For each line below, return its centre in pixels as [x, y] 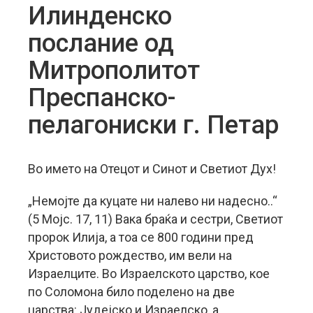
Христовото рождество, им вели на [130, 255]
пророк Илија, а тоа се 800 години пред [141, 237]
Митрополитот [114, 71]
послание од [101, 43]
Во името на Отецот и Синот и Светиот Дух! [152, 169]
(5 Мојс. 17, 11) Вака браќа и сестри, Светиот [155, 219]
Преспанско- [102, 98]
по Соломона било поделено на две [131, 292]
